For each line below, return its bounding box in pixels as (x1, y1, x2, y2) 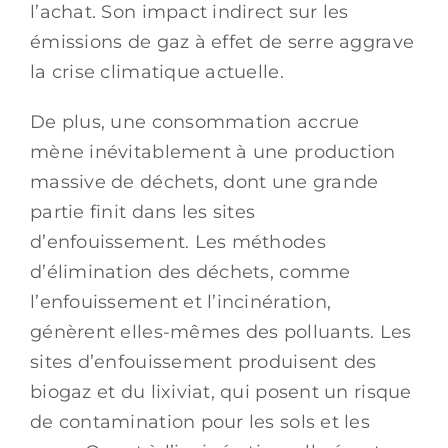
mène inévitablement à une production (30, 140, 396, 163)
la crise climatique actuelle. (30, 60, 290, 83)
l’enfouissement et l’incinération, (30, 290, 332, 313)
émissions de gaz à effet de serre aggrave (30, 30, 415, 53)
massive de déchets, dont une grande (30, 170, 379, 193)
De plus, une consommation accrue (30, 110, 360, 133)
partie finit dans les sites (30, 200, 256, 223)
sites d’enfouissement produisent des (30, 350, 377, 373)
